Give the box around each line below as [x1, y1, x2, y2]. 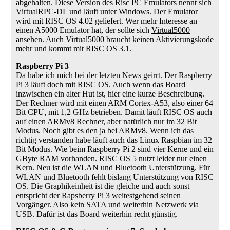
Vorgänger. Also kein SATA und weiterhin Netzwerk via [16, 200, 199, 209]
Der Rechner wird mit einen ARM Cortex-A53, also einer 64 [16, 99, 213, 107]
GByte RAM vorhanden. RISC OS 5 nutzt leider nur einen [16, 154, 207, 163]
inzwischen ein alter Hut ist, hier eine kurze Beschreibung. [16, 89, 204, 98]
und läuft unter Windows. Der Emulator [67, 7, 198, 16]
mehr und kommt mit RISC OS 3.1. [16, 44, 131, 53]
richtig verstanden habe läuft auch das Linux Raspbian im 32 [16, 136, 212, 144]
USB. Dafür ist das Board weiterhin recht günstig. [16, 209, 178, 218]
